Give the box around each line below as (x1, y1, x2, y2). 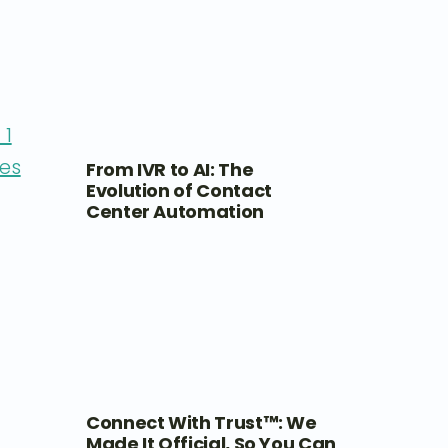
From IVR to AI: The (85, 156, 254, 182)
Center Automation (85, 198, 264, 224)
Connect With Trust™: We (85, 409, 317, 435)
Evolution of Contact (85, 177, 272, 203)
